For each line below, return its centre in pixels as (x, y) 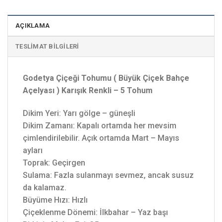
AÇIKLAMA (33, 25)
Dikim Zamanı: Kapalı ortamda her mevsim (100, 125)
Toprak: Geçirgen (54, 163)
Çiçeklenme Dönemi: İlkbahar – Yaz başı (95, 212)
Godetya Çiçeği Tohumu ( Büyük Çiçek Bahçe (106, 78)
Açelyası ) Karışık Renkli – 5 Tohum (88, 90)
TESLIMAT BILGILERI (47, 46)
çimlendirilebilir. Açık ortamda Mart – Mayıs (101, 138)
